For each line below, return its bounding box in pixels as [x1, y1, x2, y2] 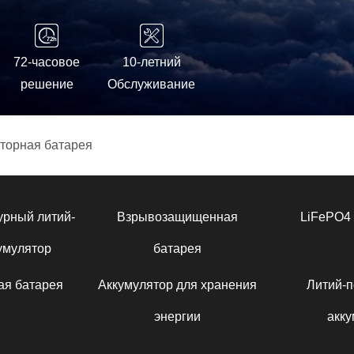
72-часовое [13, 55, 80, 69]
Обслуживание [107, 77, 195, 91]
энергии [153, 310, 201, 323]
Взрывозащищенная [116, 210, 238, 224]
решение [20, 77, 73, 91]
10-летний [122, 55, 181, 69]
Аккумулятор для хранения [97, 278, 257, 292]
